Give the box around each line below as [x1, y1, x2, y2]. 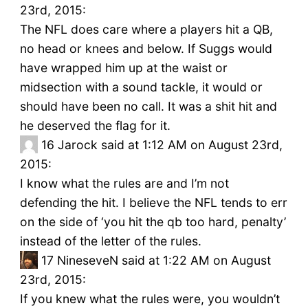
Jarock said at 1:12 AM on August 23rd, [57, 137, 283, 153]
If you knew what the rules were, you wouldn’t [19, 291, 280, 307]
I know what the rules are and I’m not [19, 176, 229, 191]
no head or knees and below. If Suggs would [19, 41, 272, 56]
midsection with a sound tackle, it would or [19, 80, 263, 95]
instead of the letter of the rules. [19, 234, 201, 249]
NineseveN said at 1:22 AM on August [56, 253, 271, 268]
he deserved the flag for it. [19, 118, 170, 133]
